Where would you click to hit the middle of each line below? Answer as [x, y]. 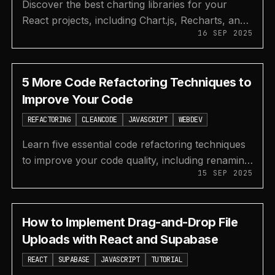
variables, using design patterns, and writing [124, 176]
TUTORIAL [167, 260]
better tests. [49, 192]
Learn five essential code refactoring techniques [134, 144]
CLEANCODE [99, 120]
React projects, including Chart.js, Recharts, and [134, 20]
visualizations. [54, 52]
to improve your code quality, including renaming [136, 160]
